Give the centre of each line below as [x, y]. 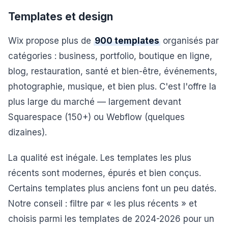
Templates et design [61, 17]
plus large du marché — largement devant [95, 102]
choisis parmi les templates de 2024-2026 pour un [111, 219]
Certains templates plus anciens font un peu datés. [112, 188]
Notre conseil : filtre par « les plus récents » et [103, 204]
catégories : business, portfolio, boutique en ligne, [110, 56]
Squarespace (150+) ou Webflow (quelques [96, 117]
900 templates [127, 41]
